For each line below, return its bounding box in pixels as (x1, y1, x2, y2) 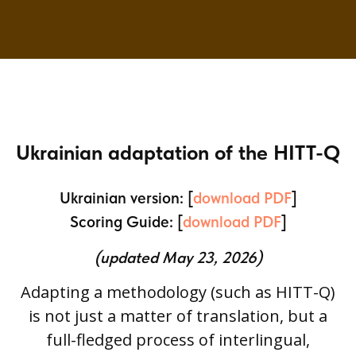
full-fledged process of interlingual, (46, 329, 310, 351)
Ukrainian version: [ (59, 188, 193, 208)
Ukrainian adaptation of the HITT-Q (16, 139, 340, 164)
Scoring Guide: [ (69, 212, 183, 232)
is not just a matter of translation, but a (29, 305, 327, 327)
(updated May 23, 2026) (94, 247, 262, 267)
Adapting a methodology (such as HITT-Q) (21, 281, 335, 304)
